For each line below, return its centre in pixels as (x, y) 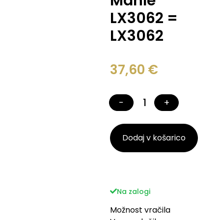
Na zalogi (134, 191)
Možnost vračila (140, 210)
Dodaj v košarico (154, 137)
